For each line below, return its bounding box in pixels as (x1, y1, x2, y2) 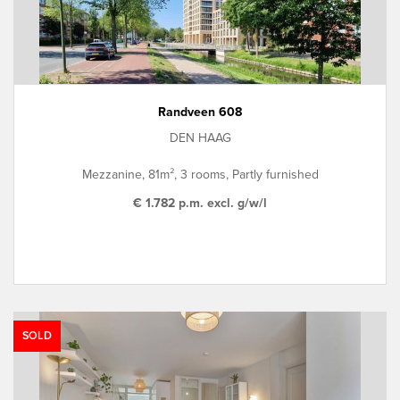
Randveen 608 (158, 104, 242, 120)
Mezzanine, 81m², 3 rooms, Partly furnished (81, 167, 319, 182)
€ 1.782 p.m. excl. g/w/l (133, 196, 267, 211)
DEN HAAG (169, 130, 231, 146)
